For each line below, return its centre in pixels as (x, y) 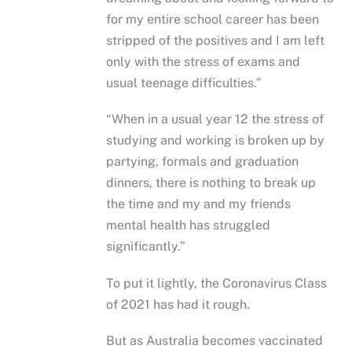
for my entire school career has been (213, 20)
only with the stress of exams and (203, 62)
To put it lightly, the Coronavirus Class (217, 283)
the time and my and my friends (199, 204)
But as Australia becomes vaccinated (215, 340)
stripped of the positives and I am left (216, 41)
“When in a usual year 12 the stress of (215, 119)
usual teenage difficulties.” (184, 83)
